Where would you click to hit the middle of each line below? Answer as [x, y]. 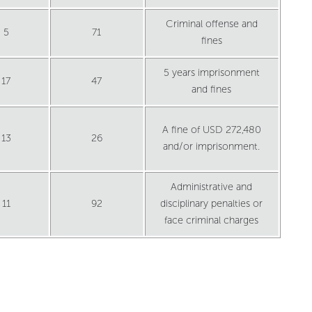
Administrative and [212, 187]
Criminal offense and [211, 24]
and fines [212, 90]
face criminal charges [212, 221]
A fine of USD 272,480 [211, 130]
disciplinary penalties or [212, 204]
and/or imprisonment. [212, 147]
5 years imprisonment [211, 73]
